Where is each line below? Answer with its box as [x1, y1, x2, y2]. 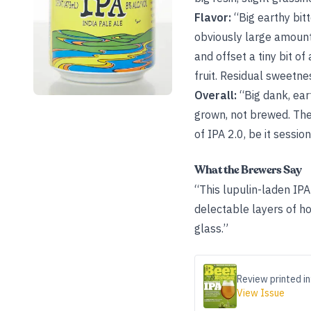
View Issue [237, 287, 285, 299]
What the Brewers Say [194, 162, 302, 178]
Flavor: [194, 10, 231, 24]
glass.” [194, 221, 228, 235]
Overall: [194, 88, 237, 102]
